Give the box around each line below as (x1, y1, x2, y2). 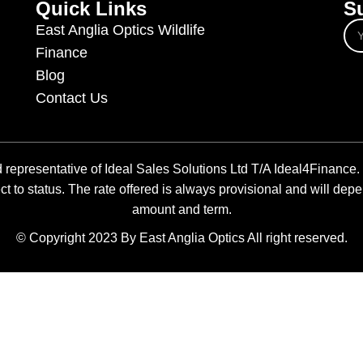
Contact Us (36, 89, 108, 106)
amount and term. (131, 202, 232, 216)
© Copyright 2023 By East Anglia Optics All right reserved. (15, 230, 348, 245)
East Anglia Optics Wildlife (36, 21, 205, 38)
